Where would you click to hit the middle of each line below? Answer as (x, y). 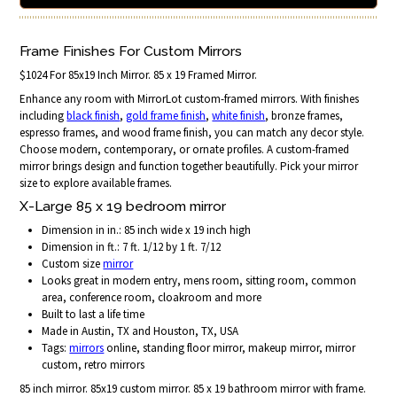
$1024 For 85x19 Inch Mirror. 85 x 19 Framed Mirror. (139, 74)
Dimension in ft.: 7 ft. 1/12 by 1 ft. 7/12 (132, 246)
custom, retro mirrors (93, 364)
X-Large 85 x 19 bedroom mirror (123, 206)
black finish (93, 115)
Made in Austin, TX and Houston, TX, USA (140, 331)
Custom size (73, 263)
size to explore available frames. (96, 183)
